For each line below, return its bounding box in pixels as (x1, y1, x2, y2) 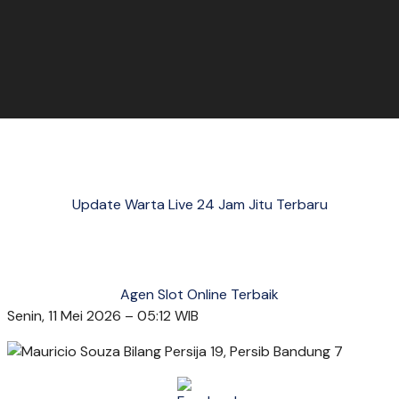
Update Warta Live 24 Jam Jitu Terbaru (71, 195, 328, 215)
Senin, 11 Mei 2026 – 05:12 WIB (7, 305, 199, 325)
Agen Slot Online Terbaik (120, 284, 279, 304)
